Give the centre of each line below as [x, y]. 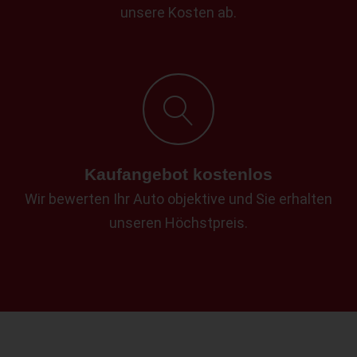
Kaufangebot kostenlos [178, 174]
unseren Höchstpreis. [178, 222]
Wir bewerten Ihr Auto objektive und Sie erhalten [178, 198]
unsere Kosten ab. [178, 12]
